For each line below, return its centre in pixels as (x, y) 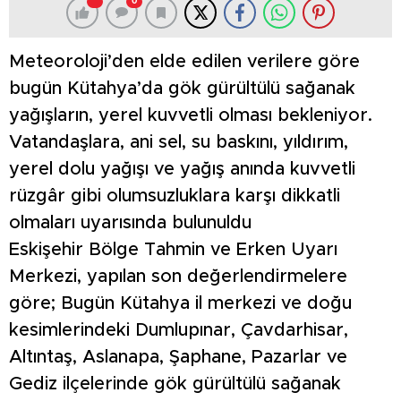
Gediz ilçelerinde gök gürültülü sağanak (175, 384)
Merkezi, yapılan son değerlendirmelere (178, 277)
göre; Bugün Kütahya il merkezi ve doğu (180, 304)
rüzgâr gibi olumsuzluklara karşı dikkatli (175, 196)
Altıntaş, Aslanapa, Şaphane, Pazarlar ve (178, 358)
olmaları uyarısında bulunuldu (130, 223)
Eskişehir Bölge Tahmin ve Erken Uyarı (173, 250)
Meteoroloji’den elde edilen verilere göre (184, 62)
